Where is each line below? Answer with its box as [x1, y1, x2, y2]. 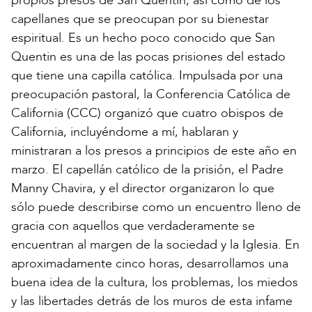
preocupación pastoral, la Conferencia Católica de [11, 86, 290, 104]
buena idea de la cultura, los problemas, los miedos [11, 274, 298, 292]
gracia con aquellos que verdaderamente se [11, 217, 255, 235]
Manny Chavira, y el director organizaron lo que [11, 180, 274, 198]
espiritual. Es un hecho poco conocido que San [11, 29, 275, 47]
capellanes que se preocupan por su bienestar [11, 10, 269, 29]
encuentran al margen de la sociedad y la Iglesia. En [11, 236, 299, 254]
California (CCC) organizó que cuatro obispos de [11, 104, 283, 123]
